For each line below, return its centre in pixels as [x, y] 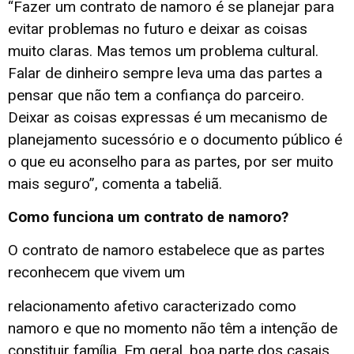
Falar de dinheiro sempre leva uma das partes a [165, 73]
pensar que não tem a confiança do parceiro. [156, 95]
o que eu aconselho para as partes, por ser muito [171, 161]
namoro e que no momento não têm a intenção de [173, 328]
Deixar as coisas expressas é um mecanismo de [168, 117]
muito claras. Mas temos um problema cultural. [163, 51]
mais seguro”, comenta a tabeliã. [115, 183]
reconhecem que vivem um [96, 273]
